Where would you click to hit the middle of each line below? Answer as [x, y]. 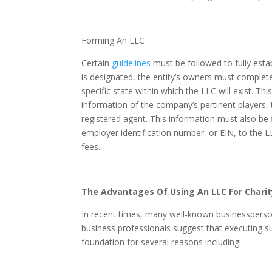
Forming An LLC [113, 41]
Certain [96, 63]
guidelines [131, 63]
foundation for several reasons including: [161, 242]
